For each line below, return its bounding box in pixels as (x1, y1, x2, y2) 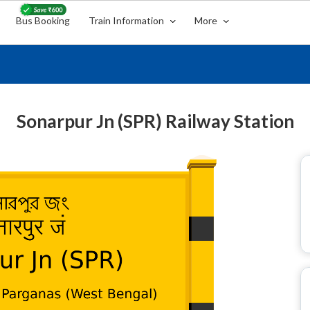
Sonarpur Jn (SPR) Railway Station (16, 110, 294, 132)
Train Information (89, 15, 167, 26)
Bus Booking (16, 15, 71, 26)
